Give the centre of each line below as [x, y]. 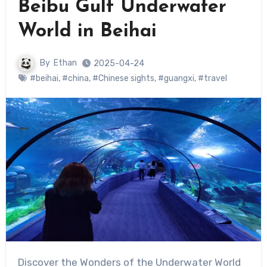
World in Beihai [87, 32]
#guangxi [176, 79]
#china [75, 79]
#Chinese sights [123, 79]
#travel [212, 79]
